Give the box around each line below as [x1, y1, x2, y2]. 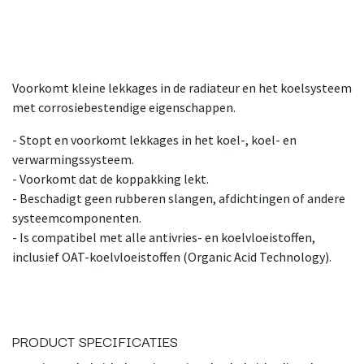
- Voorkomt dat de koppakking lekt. [12, 170, 211, 187]
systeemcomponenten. [12, 209, 144, 226]
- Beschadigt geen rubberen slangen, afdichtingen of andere [12, 189, 345, 206]
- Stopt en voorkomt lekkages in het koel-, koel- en [12, 131, 297, 148]
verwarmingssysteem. [12, 150, 136, 167]
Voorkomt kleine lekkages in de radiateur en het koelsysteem [12, 79, 352, 96]
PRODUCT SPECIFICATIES [12, 329, 178, 352]
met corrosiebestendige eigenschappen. [12, 98, 238, 115]
